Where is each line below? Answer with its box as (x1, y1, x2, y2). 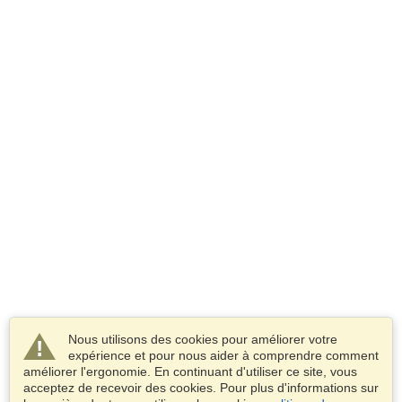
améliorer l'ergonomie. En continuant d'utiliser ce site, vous (23, 364, 357, 379)
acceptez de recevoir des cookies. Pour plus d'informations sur (23, 380, 379, 395)
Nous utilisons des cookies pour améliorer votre (68, 332, 337, 346)
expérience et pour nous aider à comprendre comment (68, 348, 379, 363)
